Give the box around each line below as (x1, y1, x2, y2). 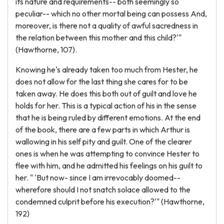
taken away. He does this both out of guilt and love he (15, 88, 197, 98)
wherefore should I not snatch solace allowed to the (15, 184, 190, 194)
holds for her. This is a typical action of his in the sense (15, 100, 196, 110)
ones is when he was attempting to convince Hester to (15, 148, 199, 158)
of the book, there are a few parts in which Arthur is (15, 124, 190, 134)
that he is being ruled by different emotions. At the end (15, 112, 200, 122)
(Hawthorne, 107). (15, 44, 77, 54)
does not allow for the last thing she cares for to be (15, 76, 188, 86)
